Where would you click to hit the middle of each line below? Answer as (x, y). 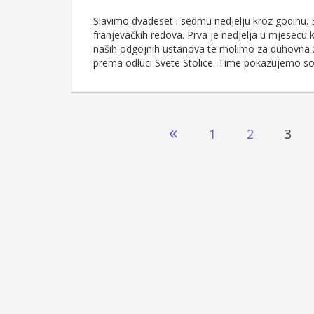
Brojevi (105, 131)
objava (103, 177)
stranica (109, 154)
